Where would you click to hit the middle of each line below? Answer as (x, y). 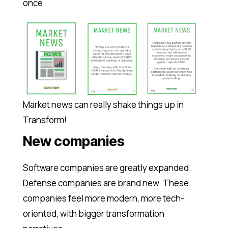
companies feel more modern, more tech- (103, 198)
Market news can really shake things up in (103, 104)
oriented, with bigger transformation (93, 213)
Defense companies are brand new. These (106, 183)
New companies (74, 141)
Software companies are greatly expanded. (107, 167)
